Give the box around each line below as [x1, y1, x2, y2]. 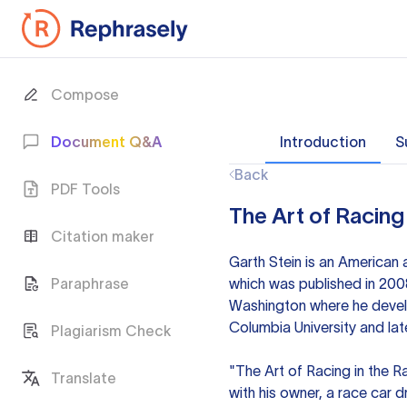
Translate [51, 370, 116, 386]
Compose [51, 86, 119, 103]
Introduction [280, 134, 366, 150]
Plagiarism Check [51, 323, 171, 339]
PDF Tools [51, 181, 120, 197]
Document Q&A [51, 134, 162, 150]
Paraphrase [51, 275, 129, 292]
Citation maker [51, 228, 154, 244]
